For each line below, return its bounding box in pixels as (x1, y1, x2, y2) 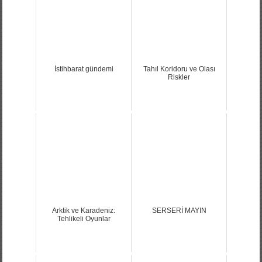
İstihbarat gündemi (54, 64, 113, 73)
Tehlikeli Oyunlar (57, 214, 111, 223)
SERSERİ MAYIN (151, 206, 206, 215)
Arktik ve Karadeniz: (52, 206, 115, 215)
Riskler (168, 73, 190, 81)
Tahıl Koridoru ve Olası (143, 64, 215, 73)
